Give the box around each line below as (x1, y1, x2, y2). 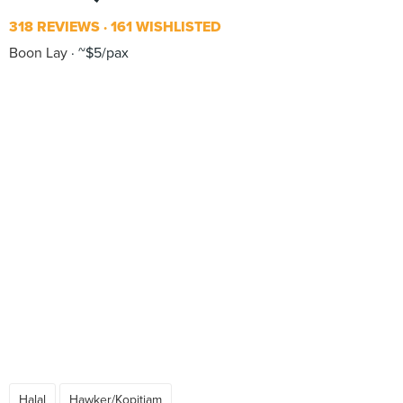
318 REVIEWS (9, 18, 100, 36)
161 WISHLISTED (107, 18, 221, 36)
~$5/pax (75, 44, 129, 62)
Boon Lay (9, 44, 67, 62)
